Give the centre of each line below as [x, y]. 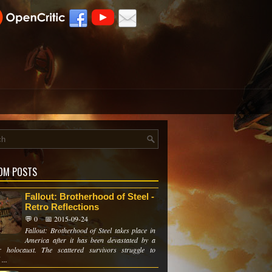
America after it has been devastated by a [90, 240]
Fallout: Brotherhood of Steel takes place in [90, 230]
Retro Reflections [62, 207]
